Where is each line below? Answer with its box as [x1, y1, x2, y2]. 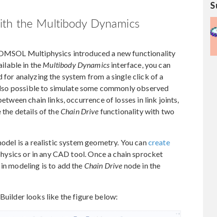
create [148, 138, 170, 147]
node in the [122, 161, 161, 170]
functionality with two [98, 107, 175, 116]
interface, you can [109, 60, 170, 70]
